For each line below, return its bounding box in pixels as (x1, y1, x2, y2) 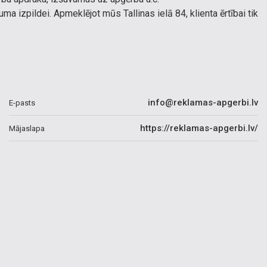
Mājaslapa (9, 123, 45, 133)
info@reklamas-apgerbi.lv (148, 97, 258, 108)
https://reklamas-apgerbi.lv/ (140, 123, 258, 133)
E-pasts (9, 98, 35, 107)
